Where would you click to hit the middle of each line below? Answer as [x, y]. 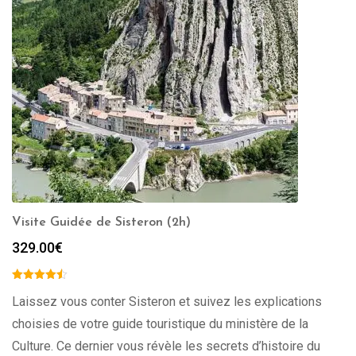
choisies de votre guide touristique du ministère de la [160, 324]
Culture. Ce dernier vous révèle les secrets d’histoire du [166, 346]
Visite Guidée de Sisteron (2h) [101, 222]
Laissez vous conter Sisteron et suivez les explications [167, 302]
